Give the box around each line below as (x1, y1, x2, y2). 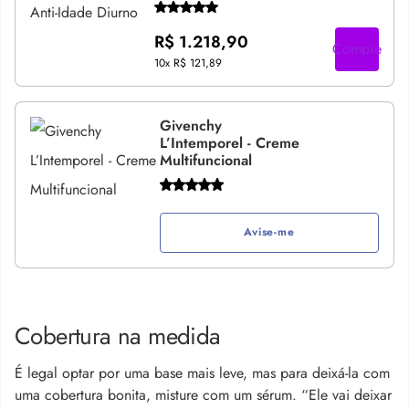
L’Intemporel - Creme (159, 132, 299, 153)
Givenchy (159, 115, 222, 136)
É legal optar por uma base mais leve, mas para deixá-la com (15, 362, 390, 383)
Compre (332, 38, 382, 59)
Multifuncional (159, 150, 252, 171)
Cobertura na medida (15, 318, 221, 353)
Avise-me (244, 224, 295, 240)
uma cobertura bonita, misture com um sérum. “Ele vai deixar (15, 383, 392, 405)
